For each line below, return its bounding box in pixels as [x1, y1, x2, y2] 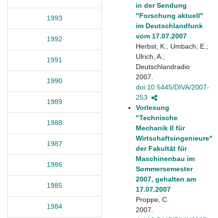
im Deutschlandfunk [136, 21, 203, 30]
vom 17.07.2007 [136, 32, 187, 40]
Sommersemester [136, 164, 193, 173]
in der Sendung [136, 1, 187, 9]
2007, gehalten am [136, 175, 196, 183]
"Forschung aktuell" [136, 11, 203, 19]
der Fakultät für [136, 144, 187, 152]
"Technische [136, 113, 178, 122]
